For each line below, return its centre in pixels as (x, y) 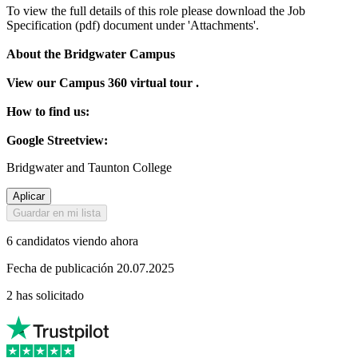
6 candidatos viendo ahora (72, 241)
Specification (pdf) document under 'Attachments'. (133, 26)
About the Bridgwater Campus (91, 54)
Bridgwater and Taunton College (89, 168)
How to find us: (48, 112)
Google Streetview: (57, 141)
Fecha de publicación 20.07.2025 (90, 268)
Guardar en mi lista (57, 213)
